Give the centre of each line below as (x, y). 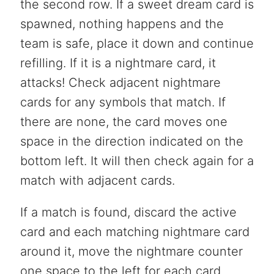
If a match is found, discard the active (128, 213)
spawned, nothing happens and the (122, 24)
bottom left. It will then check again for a (137, 161)
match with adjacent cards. (97, 181)
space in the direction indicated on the (131, 142)
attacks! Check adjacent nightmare (120, 83)
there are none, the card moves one (124, 122)
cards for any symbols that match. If (123, 102)
